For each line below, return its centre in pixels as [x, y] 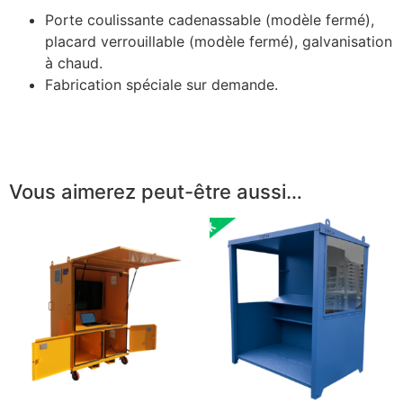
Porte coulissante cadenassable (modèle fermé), [210, 19]
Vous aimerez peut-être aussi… [156, 192]
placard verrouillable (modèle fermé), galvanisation [219, 41]
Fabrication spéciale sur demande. [161, 84]
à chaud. [74, 63]
